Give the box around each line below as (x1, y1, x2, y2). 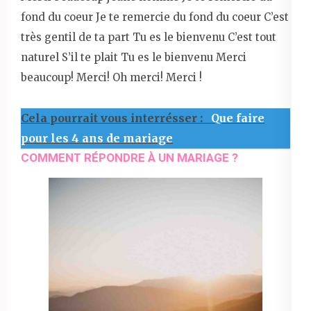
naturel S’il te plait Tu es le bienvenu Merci (21, 50, 246, 64)
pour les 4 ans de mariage (21, 131, 173, 145)
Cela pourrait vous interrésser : (21, 110, 205, 125)
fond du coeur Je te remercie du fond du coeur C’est (21, 10, 289, 24)
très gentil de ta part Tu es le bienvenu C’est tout (21, 30, 276, 44)
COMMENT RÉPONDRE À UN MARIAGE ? (21, 150, 238, 165)
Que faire (211, 110, 264, 125)
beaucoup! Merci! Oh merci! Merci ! (21, 70, 202, 84)
